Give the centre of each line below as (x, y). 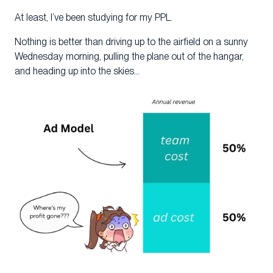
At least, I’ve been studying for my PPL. (94, 18)
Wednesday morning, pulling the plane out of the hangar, (129, 57)
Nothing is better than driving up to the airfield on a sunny (131, 42)
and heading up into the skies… (77, 71)
